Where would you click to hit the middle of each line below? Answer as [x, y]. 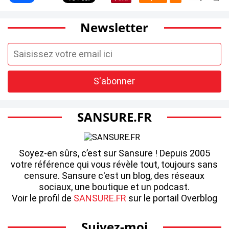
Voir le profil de [43, 198]
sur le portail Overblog [172, 198]
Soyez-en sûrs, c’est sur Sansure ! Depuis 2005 [114, 153]
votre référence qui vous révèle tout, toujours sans [114, 164]
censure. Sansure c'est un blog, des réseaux [114, 176]
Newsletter [114, 27]
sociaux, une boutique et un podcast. [114, 187]
